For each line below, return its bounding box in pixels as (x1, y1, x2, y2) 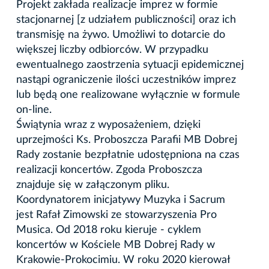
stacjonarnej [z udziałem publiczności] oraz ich (16, 14, 236, 25)
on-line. (16, 104, 55, 115)
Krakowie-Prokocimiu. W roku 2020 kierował (16, 254, 230, 265)
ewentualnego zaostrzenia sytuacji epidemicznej (16, 59, 244, 70)
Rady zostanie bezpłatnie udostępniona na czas (16, 149, 240, 160)
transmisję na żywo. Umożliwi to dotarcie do (16, 29, 225, 40)
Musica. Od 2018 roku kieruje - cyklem (16, 224, 201, 235)
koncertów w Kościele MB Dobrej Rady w (16, 239, 215, 250)
